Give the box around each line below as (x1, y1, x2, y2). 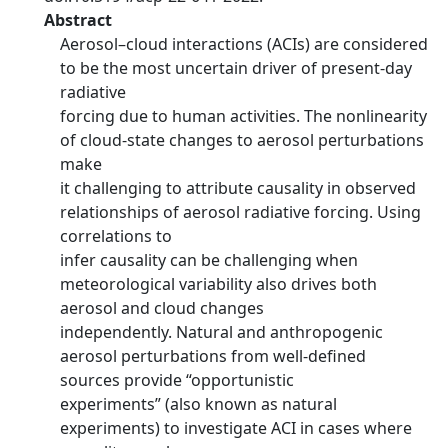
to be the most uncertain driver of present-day (60, 57, 412, 79)
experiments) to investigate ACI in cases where (60, 417, 412, 439)
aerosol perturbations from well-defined (60, 345, 366, 367)
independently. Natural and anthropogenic (60, 321, 383, 343)
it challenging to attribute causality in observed (60, 177, 416, 199)
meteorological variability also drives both (60, 273, 377, 295)
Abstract (44, 9, 112, 31)
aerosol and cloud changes (60, 297, 264, 319)
